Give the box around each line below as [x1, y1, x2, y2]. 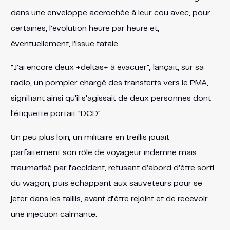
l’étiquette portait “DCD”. [10, 109, 102, 118]
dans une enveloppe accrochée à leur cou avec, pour [10, 9, 210, 17]
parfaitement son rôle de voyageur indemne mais [10, 148, 197, 157]
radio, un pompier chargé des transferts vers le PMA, [10, 79, 208, 87]
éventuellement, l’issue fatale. [10, 40, 120, 48]
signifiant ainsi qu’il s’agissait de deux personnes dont [10, 94, 211, 102]
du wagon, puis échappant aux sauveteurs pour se [10, 179, 202, 187]
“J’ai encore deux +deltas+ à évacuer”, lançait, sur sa [10, 63, 204, 71]
